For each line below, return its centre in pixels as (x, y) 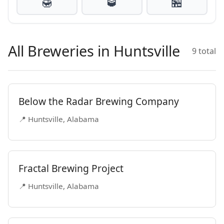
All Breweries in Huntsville (94, 51)
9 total (204, 51)
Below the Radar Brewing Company (99, 101)
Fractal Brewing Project (71, 168)
